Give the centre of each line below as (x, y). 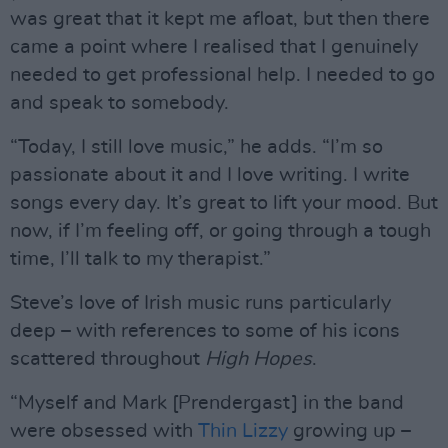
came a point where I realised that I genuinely (214, 47)
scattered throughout (107, 359)
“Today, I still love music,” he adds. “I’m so (196, 147)
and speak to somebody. (119, 103)
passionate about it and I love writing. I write (210, 175)
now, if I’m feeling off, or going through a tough (220, 231)
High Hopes (258, 359)
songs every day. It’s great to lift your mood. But (224, 203)
